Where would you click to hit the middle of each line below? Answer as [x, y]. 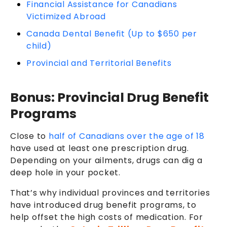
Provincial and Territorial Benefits [99, 63]
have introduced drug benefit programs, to [103, 205]
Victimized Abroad [66, 16]
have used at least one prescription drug [99, 148]
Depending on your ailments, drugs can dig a [106, 160]
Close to [29, 136]
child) [39, 46]
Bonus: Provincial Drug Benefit [109, 97]
